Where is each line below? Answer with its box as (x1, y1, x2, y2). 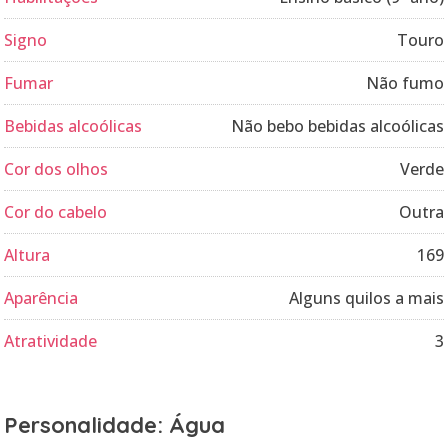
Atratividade (4, 330, 97, 352)
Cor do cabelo (4, 201, 107, 223)
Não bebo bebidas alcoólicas (231, 115, 444, 137)
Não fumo (366, 72, 444, 94)
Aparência (4, 287, 78, 309)
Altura (4, 244, 50, 266)
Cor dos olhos (4, 158, 108, 180)
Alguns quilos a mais (289, 287, 444, 309)
